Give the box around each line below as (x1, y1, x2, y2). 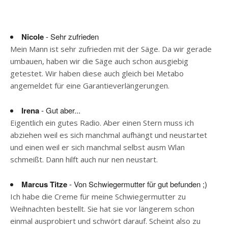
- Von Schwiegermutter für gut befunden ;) (67, 178, 207, 189)
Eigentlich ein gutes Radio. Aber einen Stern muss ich (10, 117, 194, 128)
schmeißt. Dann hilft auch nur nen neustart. (10, 154, 158, 164)
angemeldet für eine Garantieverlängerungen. (10, 80, 169, 91)
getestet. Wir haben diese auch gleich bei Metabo (10, 68, 184, 78)
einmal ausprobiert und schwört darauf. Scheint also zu (10, 215, 201, 226)
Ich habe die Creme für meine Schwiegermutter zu (10, 191, 186, 202)
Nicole (21, 31, 44, 42)
